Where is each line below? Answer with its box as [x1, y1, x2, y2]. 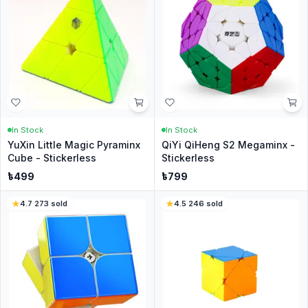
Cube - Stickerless [8, 151, 96, 164]
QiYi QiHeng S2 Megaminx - [161, 138, 295, 151]
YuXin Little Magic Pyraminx [8, 138, 140, 151]
